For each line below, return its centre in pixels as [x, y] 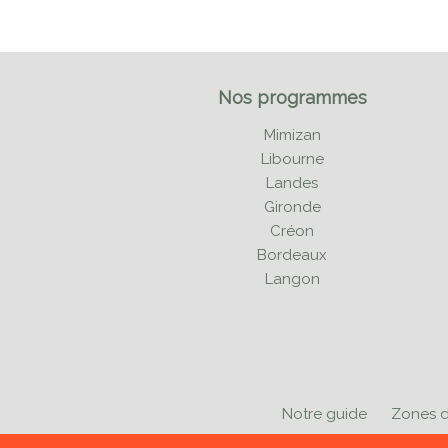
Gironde [292, 207]
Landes [292, 183]
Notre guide [324, 413]
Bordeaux [292, 255]
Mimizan [292, 135]
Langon [292, 279]
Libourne [292, 159]
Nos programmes [292, 97]
